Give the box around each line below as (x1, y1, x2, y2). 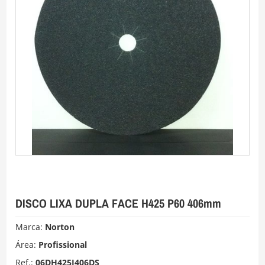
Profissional (38, 238, 88, 250)
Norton (45, 221, 75, 232)
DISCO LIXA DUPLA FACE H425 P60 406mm (15, 196, 222, 210)
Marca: (15, 221, 46, 232)
